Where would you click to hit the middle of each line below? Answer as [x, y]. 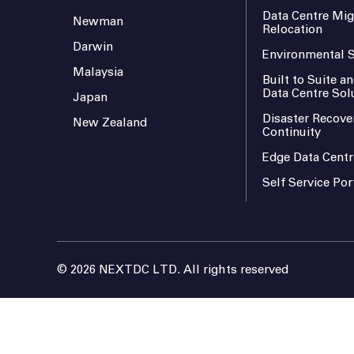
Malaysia [98, 73]
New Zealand [110, 123]
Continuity [292, 133]
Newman [98, 22]
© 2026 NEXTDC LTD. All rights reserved [173, 270]
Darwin [93, 47]
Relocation [293, 30]
